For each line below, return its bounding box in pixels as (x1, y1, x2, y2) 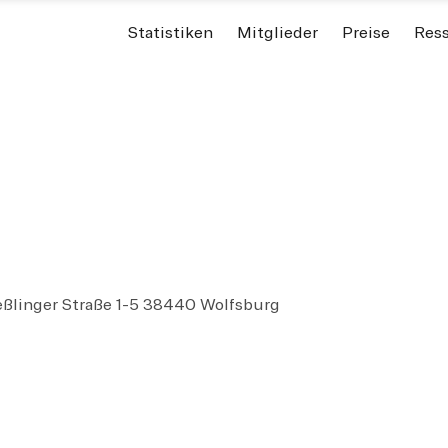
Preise (342, 23, 390, 43)
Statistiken (128, 23, 213, 43)
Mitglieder (237, 23, 318, 43)
